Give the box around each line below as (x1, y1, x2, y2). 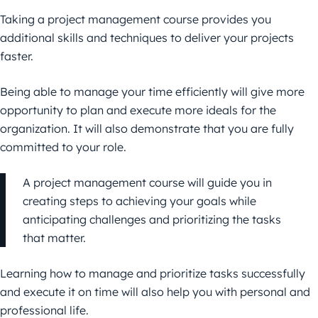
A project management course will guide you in (23, 175, 272, 190)
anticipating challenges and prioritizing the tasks (23, 212, 281, 227)
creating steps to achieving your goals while (23, 194, 256, 209)
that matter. (23, 231, 86, 246)
